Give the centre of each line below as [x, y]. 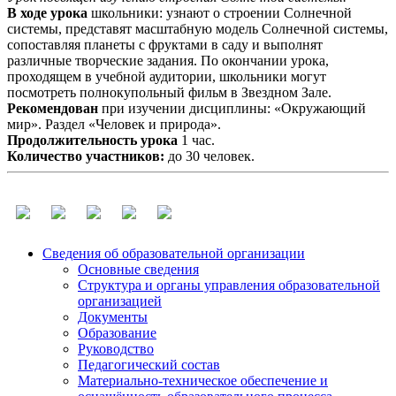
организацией [120, 301]
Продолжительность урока [92, 140]
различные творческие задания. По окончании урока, [168, 60]
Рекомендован [53, 108]
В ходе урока [47, 12]
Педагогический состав [149, 364]
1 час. [196, 140]
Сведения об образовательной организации [174, 253]
